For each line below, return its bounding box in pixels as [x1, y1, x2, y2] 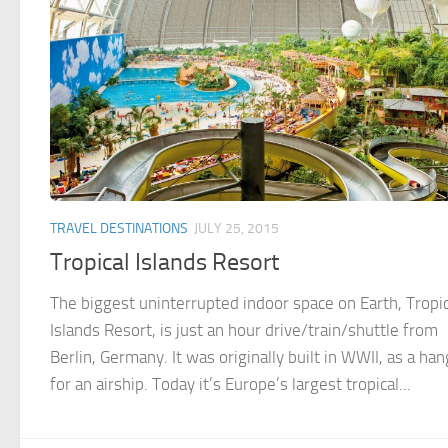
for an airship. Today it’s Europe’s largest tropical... [50, 373, 411, 394]
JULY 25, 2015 [194, 219, 279, 237]
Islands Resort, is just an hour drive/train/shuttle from [50, 319, 438, 340]
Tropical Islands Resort [50, 247, 279, 276]
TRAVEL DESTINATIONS [50, 219, 188, 237]
